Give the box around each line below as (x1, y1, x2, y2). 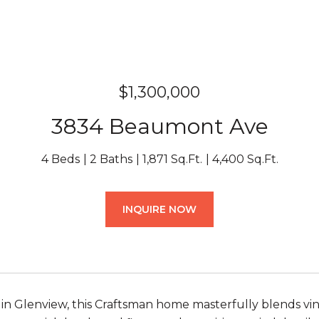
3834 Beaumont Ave (51, 113, 268, 140)
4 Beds (41, 152, 80, 166)
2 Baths (89, 152, 132, 166)
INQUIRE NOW (122, 203, 197, 216)
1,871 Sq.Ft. (142, 152, 202, 166)
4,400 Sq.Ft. (211, 152, 278, 166)
